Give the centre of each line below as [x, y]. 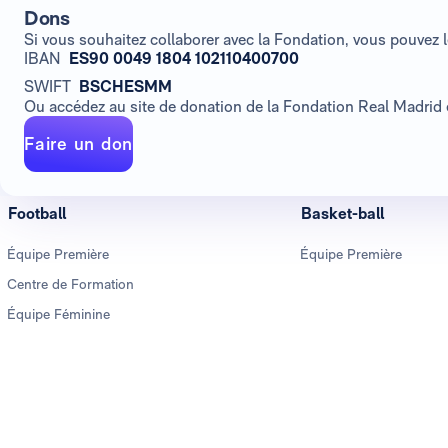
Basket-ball [343, 213]
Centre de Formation [70, 283]
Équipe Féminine [58, 313]
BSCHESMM [125, 86]
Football [37, 213]
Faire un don [78, 143]
